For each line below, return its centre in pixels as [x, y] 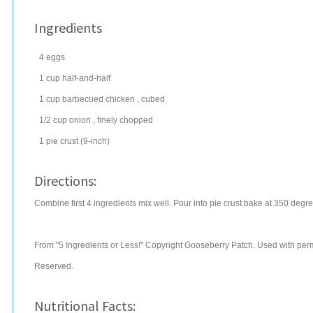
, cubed [151, 99]
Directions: [65, 181]
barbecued [83, 99]
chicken [120, 99]
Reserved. [54, 266]
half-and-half [86, 78]
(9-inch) [95, 141]
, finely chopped [123, 120]
